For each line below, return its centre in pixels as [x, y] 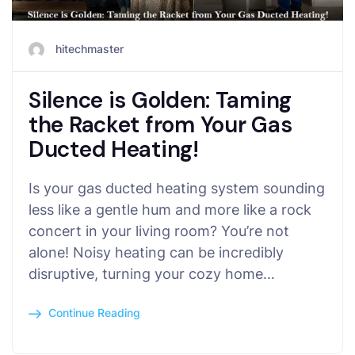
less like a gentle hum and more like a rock [170, 209]
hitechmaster [90, 48]
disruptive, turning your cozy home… [152, 273]
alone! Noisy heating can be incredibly [156, 252]
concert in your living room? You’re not [159, 231]
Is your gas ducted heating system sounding [177, 188]
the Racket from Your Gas [160, 124]
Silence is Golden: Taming [160, 100]
